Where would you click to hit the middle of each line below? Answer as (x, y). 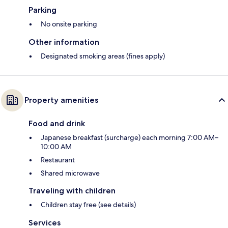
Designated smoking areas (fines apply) (103, 56)
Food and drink (57, 124)
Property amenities (61, 100)
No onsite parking (69, 24)
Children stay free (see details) (88, 205)
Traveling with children (72, 191)
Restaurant (58, 160)
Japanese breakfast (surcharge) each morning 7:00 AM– (130, 138)
